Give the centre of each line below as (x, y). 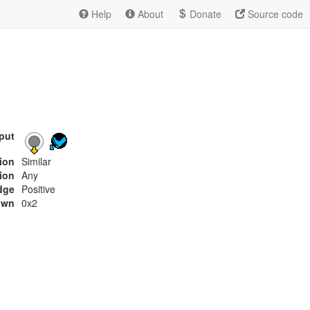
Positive (38, 189)
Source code (274, 14)
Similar (36, 161)
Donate (204, 14)
